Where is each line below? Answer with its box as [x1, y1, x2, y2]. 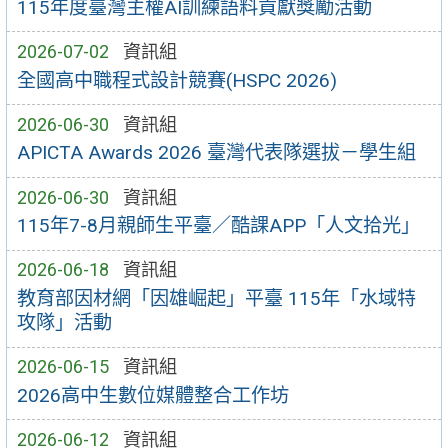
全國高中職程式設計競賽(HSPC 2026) [16, 68, 337, 92]
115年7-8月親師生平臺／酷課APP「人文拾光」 [16, 214, 420, 238]
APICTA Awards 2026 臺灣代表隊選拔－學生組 [16, 141, 416, 165]
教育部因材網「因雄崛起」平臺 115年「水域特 [16, 287, 416, 311]
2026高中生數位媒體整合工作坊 [16, 383, 289, 407]
